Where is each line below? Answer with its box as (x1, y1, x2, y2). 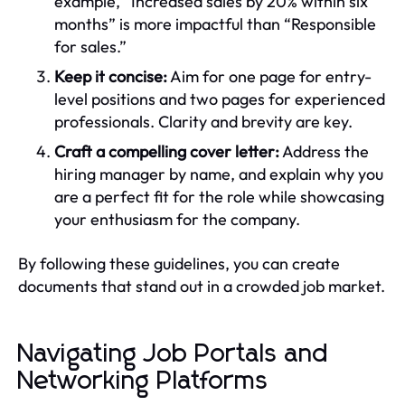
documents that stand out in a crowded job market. (18, 275, 385, 297)
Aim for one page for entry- (167, 65, 372, 87)
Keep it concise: (54, 65, 167, 87)
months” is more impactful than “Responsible (54, 13, 376, 34)
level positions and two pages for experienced (54, 88, 385, 109)
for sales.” (54, 35, 127, 57)
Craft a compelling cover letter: (54, 140, 279, 162)
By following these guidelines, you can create (18, 252, 340, 274)
